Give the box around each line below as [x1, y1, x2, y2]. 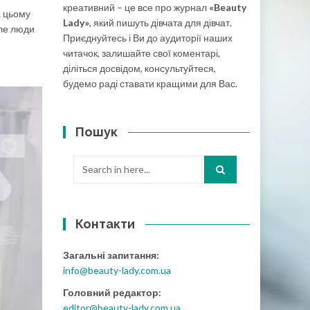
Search [73, 156, 102, 168]
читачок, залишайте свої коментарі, [63, 47, 220, 59]
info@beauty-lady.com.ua [63, 264, 171, 276]
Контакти [75, 217, 136, 231]
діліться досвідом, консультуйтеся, [63, 62, 216, 74]
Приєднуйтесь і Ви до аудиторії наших [63, 32, 232, 44]
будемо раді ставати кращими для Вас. [63, 77, 237, 89]
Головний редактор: [63, 286, 161, 298]
